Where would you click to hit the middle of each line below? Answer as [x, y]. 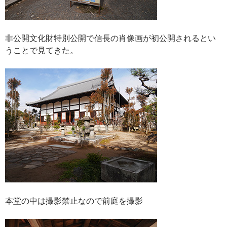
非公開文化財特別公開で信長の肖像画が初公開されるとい [110, 38]
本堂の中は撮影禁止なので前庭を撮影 [74, 201]
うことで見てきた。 [42, 50]
